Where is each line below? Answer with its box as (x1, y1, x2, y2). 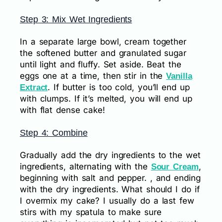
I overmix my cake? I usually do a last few (20, 196, 194, 206)
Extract (20, 83, 48, 93)
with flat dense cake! (20, 105, 105, 115)
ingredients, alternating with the (20, 162, 151, 171)
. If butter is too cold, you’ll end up (48, 82, 190, 93)
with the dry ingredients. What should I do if (20, 184, 200, 194)
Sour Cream (151, 162, 199, 171)
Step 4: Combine (20, 128, 88, 138)
